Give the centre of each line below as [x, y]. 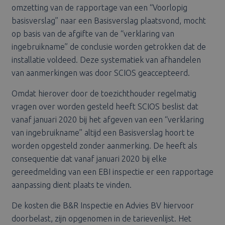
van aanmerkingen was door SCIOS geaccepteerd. [100, 73]
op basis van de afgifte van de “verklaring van [93, 34]
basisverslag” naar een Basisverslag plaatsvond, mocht [108, 21]
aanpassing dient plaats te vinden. [71, 185]
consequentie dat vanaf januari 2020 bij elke [89, 159]
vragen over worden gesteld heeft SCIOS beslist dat [105, 107]
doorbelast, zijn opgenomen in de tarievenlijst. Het [101, 219]
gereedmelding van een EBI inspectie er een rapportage [112, 172]
